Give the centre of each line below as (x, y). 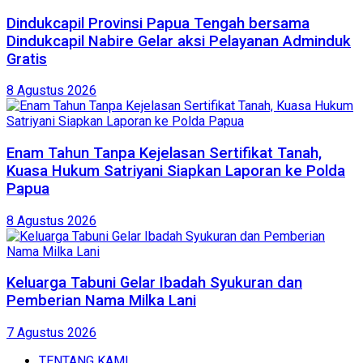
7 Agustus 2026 (51, 333)
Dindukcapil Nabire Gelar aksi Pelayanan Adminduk (179, 41)
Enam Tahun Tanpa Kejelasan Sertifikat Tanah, (164, 153)
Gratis (27, 59)
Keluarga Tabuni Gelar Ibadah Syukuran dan (154, 283)
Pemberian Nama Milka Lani (101, 301)
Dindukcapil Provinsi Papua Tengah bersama (158, 23)
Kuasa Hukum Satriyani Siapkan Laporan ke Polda (176, 171)
